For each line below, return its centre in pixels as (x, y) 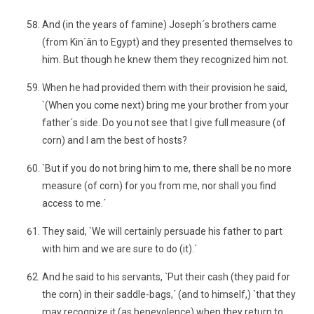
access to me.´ (74, 203)
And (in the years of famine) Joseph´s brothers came (159, 25)
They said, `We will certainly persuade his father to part (162, 231)
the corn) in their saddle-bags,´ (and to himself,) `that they (169, 294)
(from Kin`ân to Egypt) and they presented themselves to (168, 42)
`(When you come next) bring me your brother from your (165, 105)
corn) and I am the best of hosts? (115, 140)
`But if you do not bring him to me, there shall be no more (167, 168)
